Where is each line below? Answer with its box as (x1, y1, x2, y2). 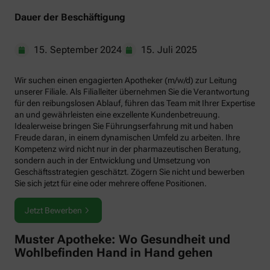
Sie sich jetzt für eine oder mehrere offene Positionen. (14, 178, 207, 188)
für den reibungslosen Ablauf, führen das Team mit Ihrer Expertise (14, 98, 255, 108)
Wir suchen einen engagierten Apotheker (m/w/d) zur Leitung (14, 75, 237, 85)
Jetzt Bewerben (25, 205, 82, 215)
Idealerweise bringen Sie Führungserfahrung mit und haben (14, 121, 233, 131)
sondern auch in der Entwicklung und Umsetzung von (14, 155, 210, 165)
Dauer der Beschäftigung (14, 11, 125, 23)
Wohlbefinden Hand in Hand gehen (14, 245, 213, 260)
